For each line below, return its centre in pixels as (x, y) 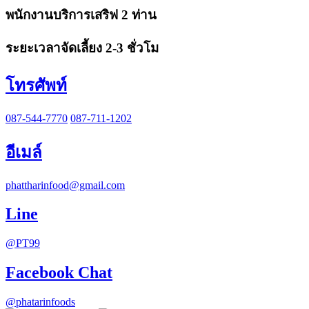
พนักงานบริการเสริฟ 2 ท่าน (81, 15)
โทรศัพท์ (36, 85)
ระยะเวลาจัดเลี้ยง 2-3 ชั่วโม (82, 48)
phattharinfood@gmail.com (65, 185)
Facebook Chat (59, 273)
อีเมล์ (24, 152)
